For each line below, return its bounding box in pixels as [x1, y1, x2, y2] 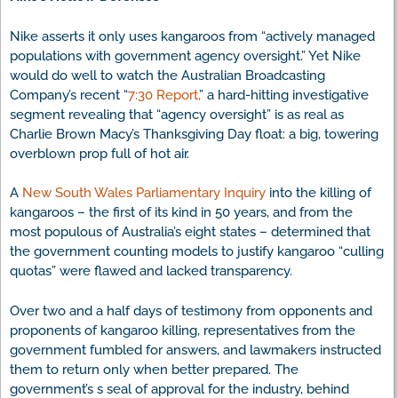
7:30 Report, [128, 86, 199, 103]
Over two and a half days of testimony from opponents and [10, 302, 372, 319]
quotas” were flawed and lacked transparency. [10, 263, 292, 280]
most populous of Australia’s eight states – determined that [10, 224, 370, 241]
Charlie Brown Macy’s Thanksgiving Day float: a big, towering [10, 125, 378, 142]
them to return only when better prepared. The [10, 361, 298, 378]
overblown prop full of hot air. [10, 145, 189, 162]
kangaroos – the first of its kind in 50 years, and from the [10, 204, 353, 221]
